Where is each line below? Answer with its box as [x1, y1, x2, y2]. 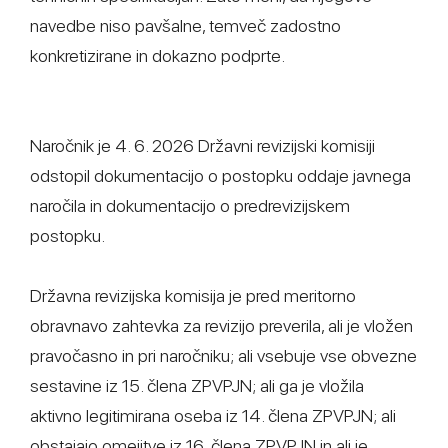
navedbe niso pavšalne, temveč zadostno [30, 15, 341, 36]
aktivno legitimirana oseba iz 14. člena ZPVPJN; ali [30, 405, 396, 426]
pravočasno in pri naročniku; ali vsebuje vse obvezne [30, 345, 417, 366]
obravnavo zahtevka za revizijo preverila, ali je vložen [30, 315, 413, 336]
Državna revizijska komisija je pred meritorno [30, 285, 356, 306]
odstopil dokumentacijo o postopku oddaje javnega [30, 165, 411, 186]
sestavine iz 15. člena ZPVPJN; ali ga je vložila [30, 375, 364, 396]
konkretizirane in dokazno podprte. [30, 45, 285, 66]
